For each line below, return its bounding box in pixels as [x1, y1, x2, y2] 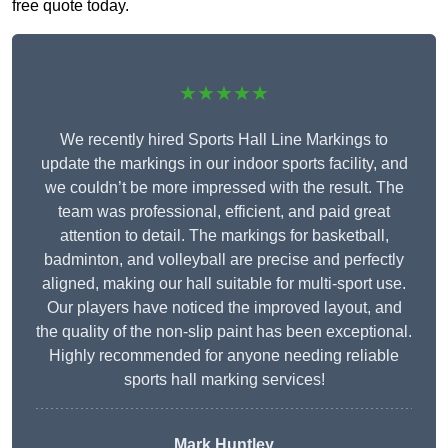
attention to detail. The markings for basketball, [59, 227, 389, 245]
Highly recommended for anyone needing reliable [49, 347, 399, 365]
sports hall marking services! [123, 371, 325, 389]
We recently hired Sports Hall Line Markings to [60, 131, 388, 149]
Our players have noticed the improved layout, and [46, 299, 402, 317]
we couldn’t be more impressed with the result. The [44, 179, 404, 197]
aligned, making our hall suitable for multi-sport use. [42, 275, 406, 293]
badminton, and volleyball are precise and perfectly [44, 251, 404, 269]
